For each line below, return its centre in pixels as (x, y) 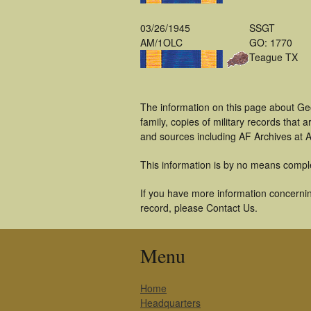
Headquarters (170, 303)
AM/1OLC (161, 42)
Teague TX (274, 57)
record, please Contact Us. (199, 208)
